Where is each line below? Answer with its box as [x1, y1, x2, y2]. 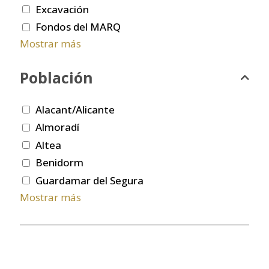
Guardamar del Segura [35, 173, 144, 187]
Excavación [35, 2, 89, 16]
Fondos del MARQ [35, 20, 121, 34]
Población [20, 67, 93, 88]
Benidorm [35, 156, 83, 170]
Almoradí [35, 120, 79, 134]
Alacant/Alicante [35, 102, 115, 116]
